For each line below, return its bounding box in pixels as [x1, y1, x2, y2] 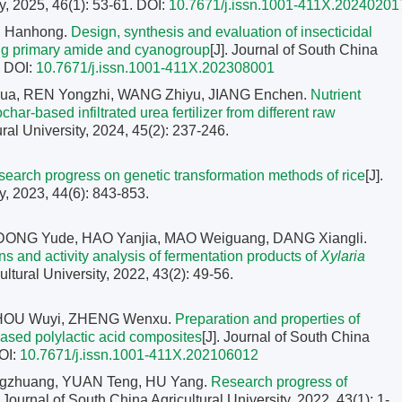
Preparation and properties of [175, 311, 360, 327]
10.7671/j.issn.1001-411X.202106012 [20, 347, 258, 363]
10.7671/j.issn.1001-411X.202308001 [36, 60, 275, 75]
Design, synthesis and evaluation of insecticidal [71, 24, 372, 39]
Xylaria [320, 249, 365, 264]
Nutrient [310, 87, 361, 102]
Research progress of [211, 374, 347, 389]
